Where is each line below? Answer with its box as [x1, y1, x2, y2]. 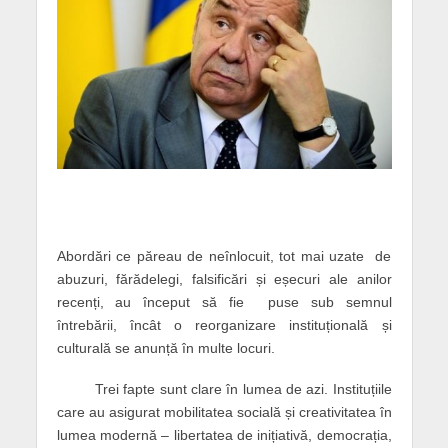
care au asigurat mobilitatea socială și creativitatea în [56, 403, 392, 420]
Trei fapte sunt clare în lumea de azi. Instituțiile [56, 380, 392, 397]
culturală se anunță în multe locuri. [56, 340, 275, 357]
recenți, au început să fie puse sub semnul [56, 294, 392, 311]
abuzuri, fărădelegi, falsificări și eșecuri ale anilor [56, 271, 392, 288]
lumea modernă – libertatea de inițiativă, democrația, [56, 426, 392, 443]
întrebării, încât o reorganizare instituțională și [56, 317, 392, 334]
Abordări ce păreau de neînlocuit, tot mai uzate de [56, 248, 392, 265]
